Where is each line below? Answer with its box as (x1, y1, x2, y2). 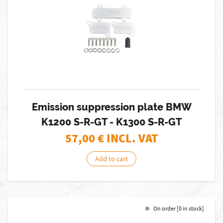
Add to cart (95, 154, 128, 163)
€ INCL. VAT (97, 130, 158, 146)
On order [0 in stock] (153, 205, 204, 212)
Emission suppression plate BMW (31, 101, 192, 113)
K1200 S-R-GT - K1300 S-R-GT (41, 116, 182, 128)
